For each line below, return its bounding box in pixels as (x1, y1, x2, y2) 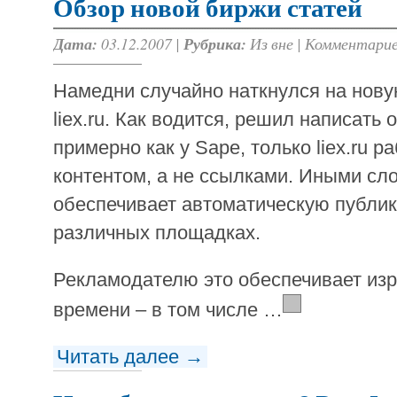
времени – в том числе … (53, 299, 283, 322)
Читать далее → (57, 346, 204, 369)
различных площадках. (53, 222, 261, 245)
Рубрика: (183, 33, 246, 56)
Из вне (250, 33, 293, 55)
